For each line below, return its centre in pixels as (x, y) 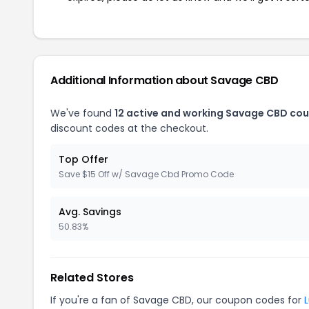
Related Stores (92, 277)
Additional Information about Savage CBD (165, 80)
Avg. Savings (90, 211)
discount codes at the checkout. (129, 128)
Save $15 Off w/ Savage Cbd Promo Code (146, 174)
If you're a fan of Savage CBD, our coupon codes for (177, 300)
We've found (82, 113)
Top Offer (83, 159)
